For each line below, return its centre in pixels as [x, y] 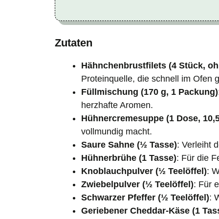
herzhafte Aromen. [117, 105]
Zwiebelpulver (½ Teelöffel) [137, 184]
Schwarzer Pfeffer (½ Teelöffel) [145, 197]
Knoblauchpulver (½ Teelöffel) [144, 171]
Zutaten [74, 43]
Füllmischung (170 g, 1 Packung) [150, 92]
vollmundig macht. [117, 131]
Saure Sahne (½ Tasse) [129, 144]
